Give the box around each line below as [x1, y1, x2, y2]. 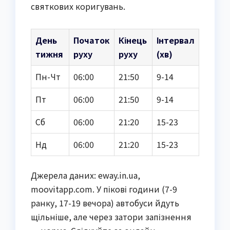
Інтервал [157, 34, 195, 47]
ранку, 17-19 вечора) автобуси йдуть [31, 197, 179, 209]
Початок [73, 34, 110, 47]
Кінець [119, 34, 147, 47]
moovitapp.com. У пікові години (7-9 [31, 183, 177, 196]
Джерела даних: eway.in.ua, [31, 169, 140, 182]
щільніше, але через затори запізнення [31, 210, 191, 223]
